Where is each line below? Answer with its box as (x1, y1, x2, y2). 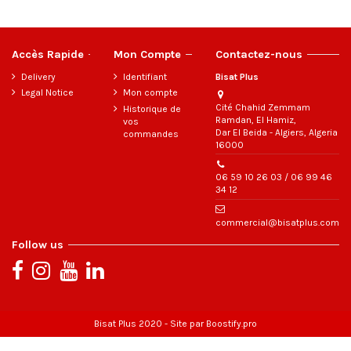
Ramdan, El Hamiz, (215, 114, 296, 125)
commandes (123, 128, 179, 140)
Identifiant (123, 71, 167, 82)
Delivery (21, 71, 56, 82)
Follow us (12, 238, 63, 252)
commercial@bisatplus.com (215, 217, 339, 229)
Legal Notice (21, 87, 74, 99)
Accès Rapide (12, 47, 84, 61)
